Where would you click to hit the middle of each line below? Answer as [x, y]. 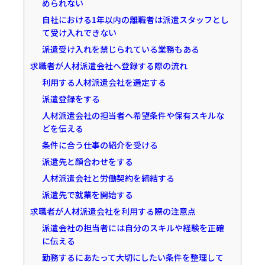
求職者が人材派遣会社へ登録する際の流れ [109, 65]
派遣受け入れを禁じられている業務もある [120, 49]
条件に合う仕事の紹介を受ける [100, 145]
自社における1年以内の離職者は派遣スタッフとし [135, 19]
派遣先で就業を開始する [87, 194]
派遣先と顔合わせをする [87, 161]
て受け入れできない [79, 32]
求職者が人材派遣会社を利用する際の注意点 [113, 211]
